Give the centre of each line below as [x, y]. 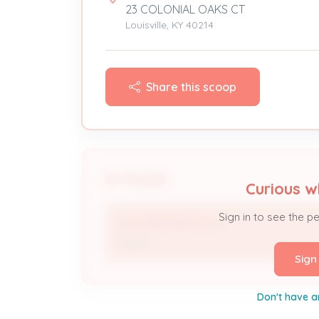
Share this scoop [191, 87]
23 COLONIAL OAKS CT [185, 9]
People [145, 179]
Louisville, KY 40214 [169, 25]
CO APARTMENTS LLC [172, 224]
